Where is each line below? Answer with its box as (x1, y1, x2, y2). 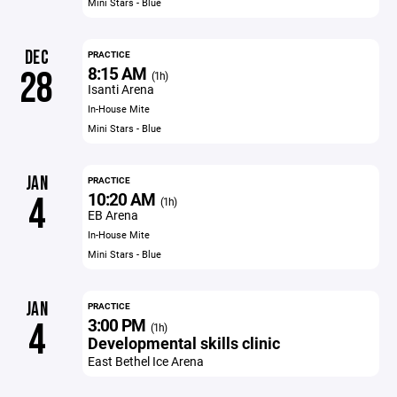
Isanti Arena (87, 81, 154, 97)
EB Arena (87, 206, 138, 223)
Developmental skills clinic (87, 332, 280, 354)
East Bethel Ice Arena (87, 353, 204, 370)
